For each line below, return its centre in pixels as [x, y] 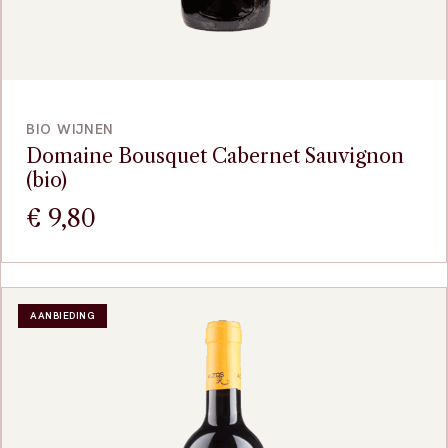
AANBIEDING [62, 316]
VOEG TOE [224, 98]
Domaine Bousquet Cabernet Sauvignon [215, 156]
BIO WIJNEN [70, 129]
